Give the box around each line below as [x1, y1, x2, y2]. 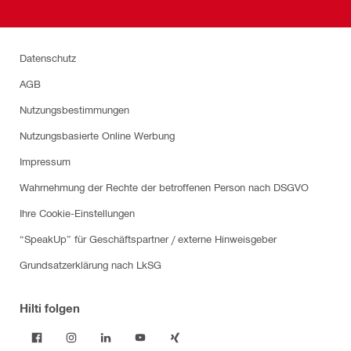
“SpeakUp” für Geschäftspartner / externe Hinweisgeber [20, 233, 277, 244]
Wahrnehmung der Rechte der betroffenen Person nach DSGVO [20, 181, 309, 193]
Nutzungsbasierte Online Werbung [20, 129, 175, 141]
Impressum [20, 155, 71, 167]
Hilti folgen [20, 301, 80, 315]
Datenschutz [20, 52, 76, 63]
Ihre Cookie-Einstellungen [20, 207, 135, 219]
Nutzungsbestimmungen [20, 103, 129, 115]
